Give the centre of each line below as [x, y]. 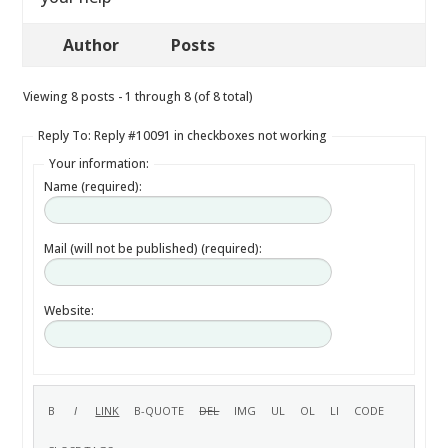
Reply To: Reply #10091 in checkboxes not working [183, 135]
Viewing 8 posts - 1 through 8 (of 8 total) [138, 96]
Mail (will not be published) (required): [153, 248]
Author [91, 45]
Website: [69, 310]
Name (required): [93, 186]
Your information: [99, 163]
